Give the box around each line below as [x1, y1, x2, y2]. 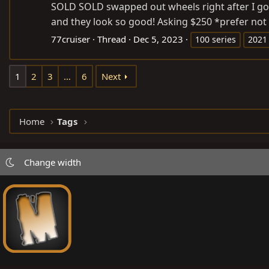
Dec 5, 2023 [133, 32, 183, 45]
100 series [195, 33, 236, 45]
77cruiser [51, 32, 90, 45]
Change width [23, 156, 81, 168]
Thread [97, 32, 126, 45]
